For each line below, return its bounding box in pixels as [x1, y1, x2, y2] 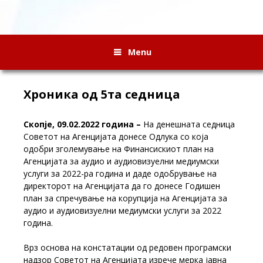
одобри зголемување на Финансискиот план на [23, 143, 214, 154]
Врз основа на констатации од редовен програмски [23, 241, 231, 253]
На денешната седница [143, 118, 235, 130]
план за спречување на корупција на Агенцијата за [23, 192, 227, 204]
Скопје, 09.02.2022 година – [23, 118, 143, 130]
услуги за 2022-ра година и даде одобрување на [23, 167, 217, 179]
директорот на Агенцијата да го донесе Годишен [23, 180, 220, 191]
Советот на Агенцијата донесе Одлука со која [23, 130, 208, 142]
